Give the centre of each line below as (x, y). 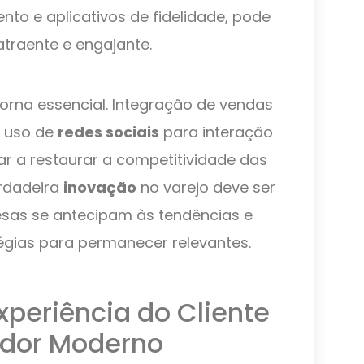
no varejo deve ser (206, 188)
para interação (216, 132)
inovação (100, 188)
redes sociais (108, 132)
